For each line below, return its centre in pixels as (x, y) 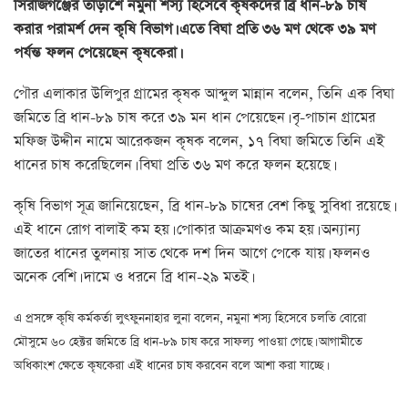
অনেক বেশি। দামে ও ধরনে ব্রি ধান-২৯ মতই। (133, 277)
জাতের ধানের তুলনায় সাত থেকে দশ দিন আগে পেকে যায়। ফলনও (192, 254)
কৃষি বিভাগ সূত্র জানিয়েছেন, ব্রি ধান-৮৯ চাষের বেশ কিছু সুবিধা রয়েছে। (204, 206)
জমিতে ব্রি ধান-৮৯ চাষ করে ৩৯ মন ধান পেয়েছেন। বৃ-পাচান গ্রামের (194, 118)
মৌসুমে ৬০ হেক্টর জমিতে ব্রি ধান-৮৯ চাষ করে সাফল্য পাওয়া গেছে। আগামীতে (188, 342)
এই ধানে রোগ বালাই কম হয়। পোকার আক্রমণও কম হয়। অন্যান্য (187, 230)
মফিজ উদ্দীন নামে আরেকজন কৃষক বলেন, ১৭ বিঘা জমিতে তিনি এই (199, 142)
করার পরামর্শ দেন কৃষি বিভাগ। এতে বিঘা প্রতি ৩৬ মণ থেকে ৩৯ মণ (195, 30)
